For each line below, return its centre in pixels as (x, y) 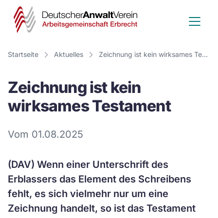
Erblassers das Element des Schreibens (100, 179)
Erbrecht (168, 107)
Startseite (23, 54)
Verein (161, 51)
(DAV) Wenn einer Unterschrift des (88, 164)
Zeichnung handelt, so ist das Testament (102, 208)
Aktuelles (69, 54)
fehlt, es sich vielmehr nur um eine (88, 194)
